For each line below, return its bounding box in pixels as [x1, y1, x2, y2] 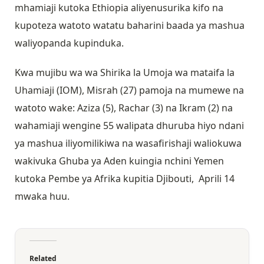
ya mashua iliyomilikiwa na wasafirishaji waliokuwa [15, 137, 242, 150]
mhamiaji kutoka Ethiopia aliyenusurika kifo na [15, 1, 223, 15]
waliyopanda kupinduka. [15, 37, 126, 50]
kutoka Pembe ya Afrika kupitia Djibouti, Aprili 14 [15, 172, 235, 186]
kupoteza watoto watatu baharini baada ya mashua [15, 19, 245, 32]
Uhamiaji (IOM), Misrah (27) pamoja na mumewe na [15, 84, 244, 97]
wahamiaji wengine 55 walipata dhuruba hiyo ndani [15, 119, 244, 133]
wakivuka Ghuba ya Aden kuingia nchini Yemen [15, 154, 224, 168]
